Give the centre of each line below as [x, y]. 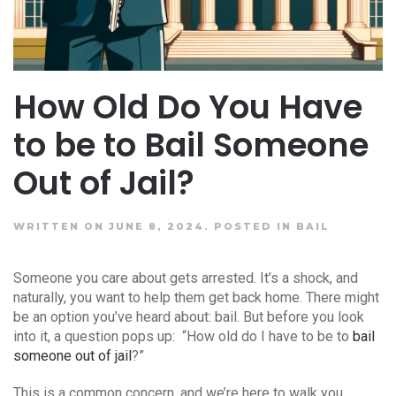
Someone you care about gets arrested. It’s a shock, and [186, 278]
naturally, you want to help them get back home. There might [196, 297]
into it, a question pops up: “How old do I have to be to [183, 336]
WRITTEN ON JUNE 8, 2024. [114, 226]
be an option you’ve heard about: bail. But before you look [189, 317]
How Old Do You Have [188, 107]
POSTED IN [255, 226]
